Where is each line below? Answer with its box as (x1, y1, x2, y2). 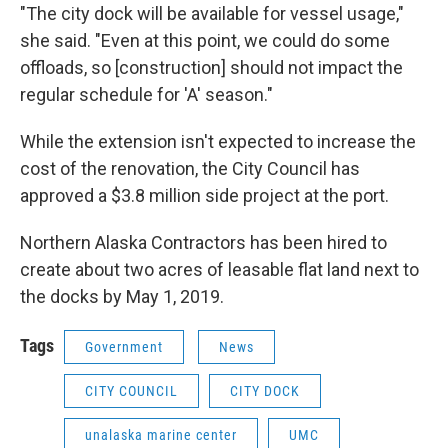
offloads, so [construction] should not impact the (20, 56, 403, 78)
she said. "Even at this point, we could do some (20, 29, 390, 51)
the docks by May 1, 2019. (20, 285, 224, 307)
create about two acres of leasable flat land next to (20, 258, 419, 280)
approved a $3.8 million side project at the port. (20, 184, 389, 206)
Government (85, 338, 163, 355)
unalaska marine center (85, 426, 237, 443)
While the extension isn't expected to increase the (20, 130, 416, 152)
